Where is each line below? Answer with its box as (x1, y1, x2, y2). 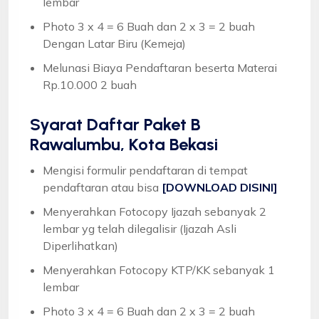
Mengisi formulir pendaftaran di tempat (43, 162, 248, 177)
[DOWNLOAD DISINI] (162, 179, 278, 194)
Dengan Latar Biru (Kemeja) (43, 36, 186, 51)
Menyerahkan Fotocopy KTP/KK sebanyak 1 (43, 262, 275, 277)
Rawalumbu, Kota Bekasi (30, 133, 218, 155)
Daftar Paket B (83, 113, 201, 135)
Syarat (30, 113, 83, 135)
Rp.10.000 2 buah (43, 77, 137, 92)
